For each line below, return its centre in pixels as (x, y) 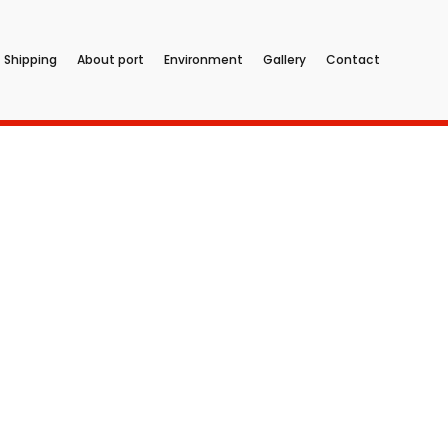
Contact (352, 59)
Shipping (30, 59)
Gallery (284, 59)
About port (110, 59)
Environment (203, 59)
